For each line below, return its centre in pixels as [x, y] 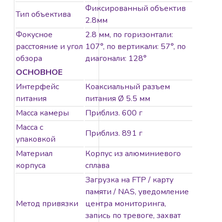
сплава [97, 166]
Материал [34, 154]
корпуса [31, 166]
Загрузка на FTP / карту [129, 180]
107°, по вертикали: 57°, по [136, 47]
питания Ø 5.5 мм [118, 99]
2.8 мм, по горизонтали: [129, 35]
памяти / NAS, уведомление [137, 192]
